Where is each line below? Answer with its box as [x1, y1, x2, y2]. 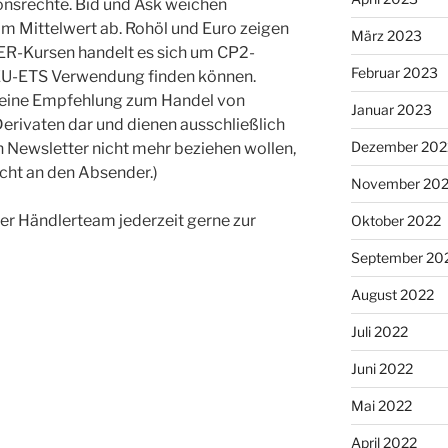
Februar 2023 [350, 64, 438, 82]
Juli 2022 [350, 323, 408, 341]
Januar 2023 [350, 101, 432, 119]
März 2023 [350, 27, 422, 45]
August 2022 [350, 286, 434, 304]
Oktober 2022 [350, 212, 441, 230]
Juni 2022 [350, 360, 413, 378]
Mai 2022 [350, 397, 412, 415]
